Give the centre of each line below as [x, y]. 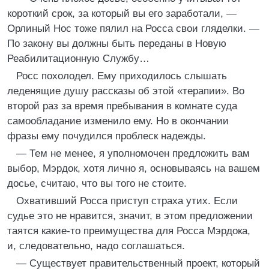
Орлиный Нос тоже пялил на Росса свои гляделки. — [133, 29]
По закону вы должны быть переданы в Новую [117, 44]
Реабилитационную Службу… [78, 59]
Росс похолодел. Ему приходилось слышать [122, 76]
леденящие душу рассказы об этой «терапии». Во [126, 91]
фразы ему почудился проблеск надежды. [107, 136]
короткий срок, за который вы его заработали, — [122, 14]
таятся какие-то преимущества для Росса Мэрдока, [129, 231]
